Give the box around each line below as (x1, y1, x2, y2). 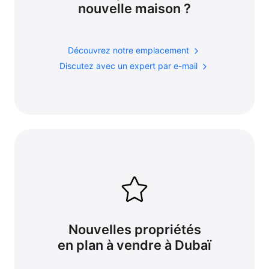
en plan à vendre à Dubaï (58, 237, 211, 253)
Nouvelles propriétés (68, 221, 201, 237)
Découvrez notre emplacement (68, 44, 192, 55)
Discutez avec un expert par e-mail (59, 61, 200, 71)
